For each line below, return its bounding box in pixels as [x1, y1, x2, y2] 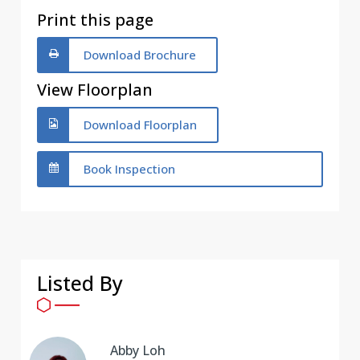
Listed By [36, 269, 123, 297]
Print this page [36, 9, 153, 31]
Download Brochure [83, 47, 196, 63]
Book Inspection [83, 161, 175, 178]
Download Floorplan [83, 117, 197, 133]
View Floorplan [36, 79, 153, 101]
